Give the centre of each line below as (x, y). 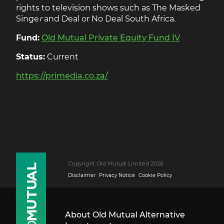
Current (62, 57)
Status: (30, 57)
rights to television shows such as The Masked (108, 8)
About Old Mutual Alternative (125, 215)
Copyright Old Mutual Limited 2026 (116, 164)
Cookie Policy (155, 175)
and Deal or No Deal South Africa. (109, 19)
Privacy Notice (117, 175)
